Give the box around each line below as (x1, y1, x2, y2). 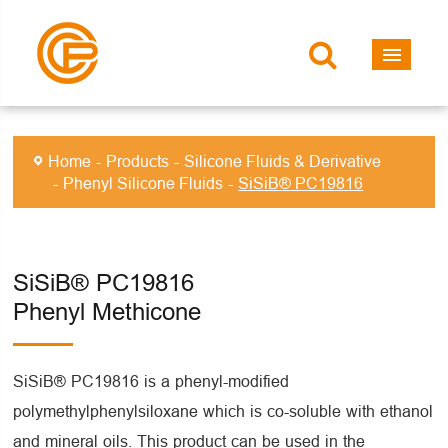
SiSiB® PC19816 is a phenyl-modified (13, 372, 290, 390)
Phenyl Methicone (13, 299, 202, 326)
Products (106, 152, 170, 170)
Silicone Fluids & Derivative (184, 152, 382, 170)
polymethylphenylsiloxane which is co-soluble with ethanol (13, 402, 434, 420)
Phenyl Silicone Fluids (63, 174, 224, 192)
